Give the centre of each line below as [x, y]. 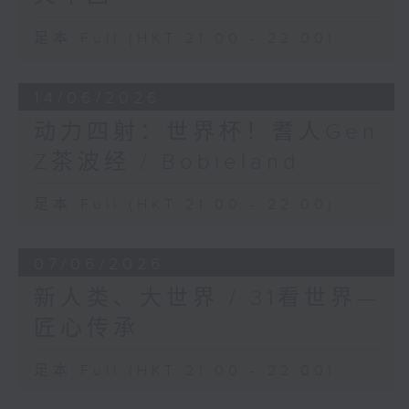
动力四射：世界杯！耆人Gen [206, 133]
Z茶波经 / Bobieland [167, 163]
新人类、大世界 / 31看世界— [206, 298]
